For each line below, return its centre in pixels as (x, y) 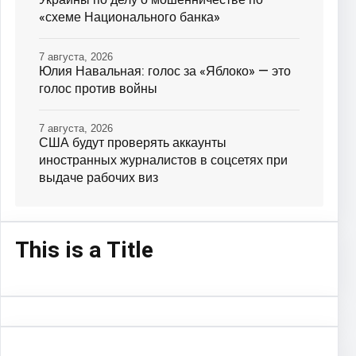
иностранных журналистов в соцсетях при (163, 160)
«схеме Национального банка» (130, 17)
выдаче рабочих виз (99, 178)
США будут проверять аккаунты (133, 143)
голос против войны (98, 89)
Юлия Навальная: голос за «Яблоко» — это (165, 71)
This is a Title (84, 250)
